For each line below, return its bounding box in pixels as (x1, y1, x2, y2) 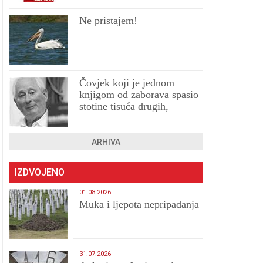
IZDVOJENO (15, 167, 65, 178)
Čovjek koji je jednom (79, 77, 175, 89)
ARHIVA (92, 137, 121, 147)
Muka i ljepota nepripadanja (79, 198, 200, 210)
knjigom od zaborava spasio (79, 89, 199, 100)
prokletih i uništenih (79, 112, 166, 124)
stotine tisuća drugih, (79, 100, 169, 112)
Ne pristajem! (79, 15, 138, 26)
